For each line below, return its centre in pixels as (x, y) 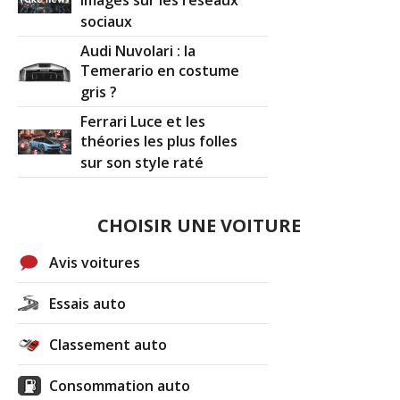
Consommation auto (120, 385)
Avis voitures (95, 262)
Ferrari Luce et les (143, 121)
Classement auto (108, 344)
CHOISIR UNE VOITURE (199, 225)
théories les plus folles (159, 142)
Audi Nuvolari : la (138, 50)
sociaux (107, 22)
